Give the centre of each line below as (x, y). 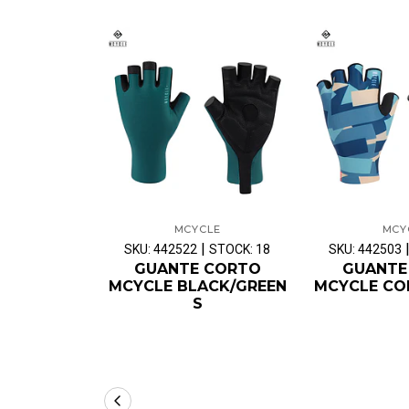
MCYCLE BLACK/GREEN (197, 286)
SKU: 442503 (365, 249)
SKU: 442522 (161, 249)
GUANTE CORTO (197, 268)
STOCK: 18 (240, 249)
